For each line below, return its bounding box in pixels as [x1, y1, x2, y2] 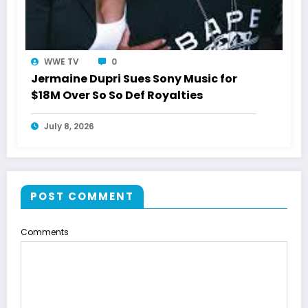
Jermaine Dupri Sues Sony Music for [31, 71, 237, 87]
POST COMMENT [30, 189, 134, 204]
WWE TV [44, 56, 79, 68]
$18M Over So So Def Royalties [31, 87, 203, 104]
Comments [21, 226, 69, 239]
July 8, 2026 [44, 120, 94, 133]
